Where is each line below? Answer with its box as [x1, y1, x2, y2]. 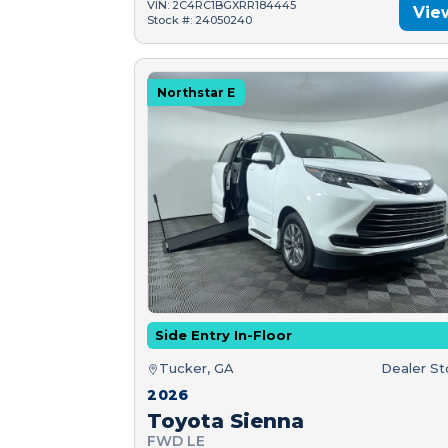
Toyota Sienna [147, 409, 305, 434]
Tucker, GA [159, 360, 235, 377]
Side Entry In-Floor [155, 327, 293, 344]
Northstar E [157, 85, 236, 101]
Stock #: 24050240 [147, 12, 253, 27]
